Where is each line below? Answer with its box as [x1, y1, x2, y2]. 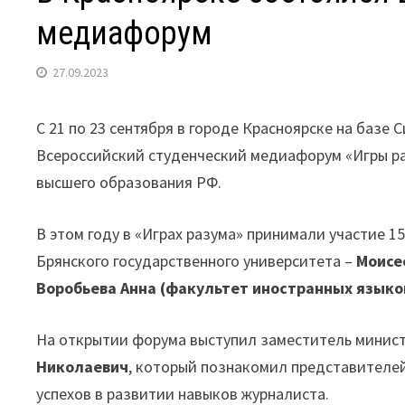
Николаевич [36, 356, 129, 377]
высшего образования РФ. [36, 172, 222, 193]
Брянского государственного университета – [36, 250, 357, 271]
